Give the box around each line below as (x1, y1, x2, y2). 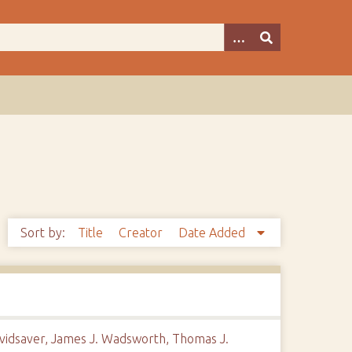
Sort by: (20, 225, 68, 240)
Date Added (178, 225, 248, 240)
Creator (118, 225, 166, 240)
